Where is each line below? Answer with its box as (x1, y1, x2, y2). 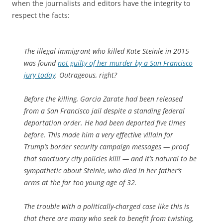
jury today (24, 70, 55, 80)
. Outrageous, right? (55, 70, 117, 80)
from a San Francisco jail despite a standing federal (24, 106, 185, 115)
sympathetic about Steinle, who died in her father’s (24, 165, 182, 175)
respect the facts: (12, 10, 70, 20)
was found (24, 58, 58, 68)
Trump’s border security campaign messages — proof (24, 141, 189, 151)
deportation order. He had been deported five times (24, 117, 186, 127)
